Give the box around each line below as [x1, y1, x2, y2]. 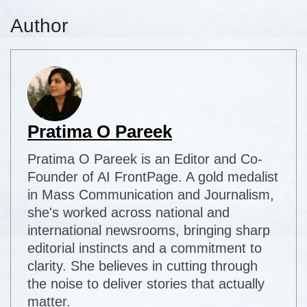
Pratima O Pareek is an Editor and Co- [27, 151, 262, 167]
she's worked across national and [27, 205, 230, 221]
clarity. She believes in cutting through [27, 258, 258, 274]
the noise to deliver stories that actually [27, 276, 265, 292]
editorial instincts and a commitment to [27, 241, 262, 256]
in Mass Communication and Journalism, [27, 187, 274, 203]
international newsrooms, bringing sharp [27, 223, 270, 238]
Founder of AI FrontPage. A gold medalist [27, 169, 278, 185]
